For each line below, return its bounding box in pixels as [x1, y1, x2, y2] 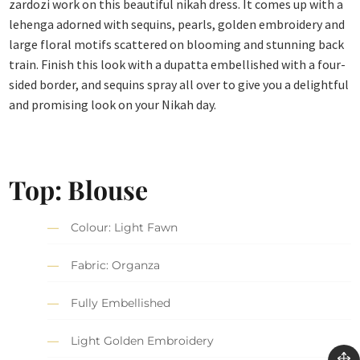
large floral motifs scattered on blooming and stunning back [9, 36, 345, 53]
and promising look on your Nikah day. [9, 96, 217, 113]
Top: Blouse [9, 171, 149, 207]
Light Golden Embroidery [71, 333, 215, 349]
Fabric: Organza [71, 258, 161, 273]
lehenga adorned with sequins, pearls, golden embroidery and [9, 16, 346, 33]
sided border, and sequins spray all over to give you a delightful [9, 76, 350, 93]
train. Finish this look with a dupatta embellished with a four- [9, 56, 346, 73]
